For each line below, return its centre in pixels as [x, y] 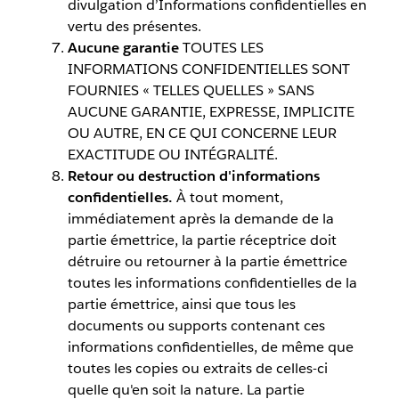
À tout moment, [229, 198]
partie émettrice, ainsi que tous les [181, 305]
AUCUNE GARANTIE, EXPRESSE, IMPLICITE [211, 112]
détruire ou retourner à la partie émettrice [207, 262]
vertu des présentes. [134, 27]
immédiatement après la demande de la [200, 219]
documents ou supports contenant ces [196, 326]
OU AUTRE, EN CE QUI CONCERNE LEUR [202, 134]
